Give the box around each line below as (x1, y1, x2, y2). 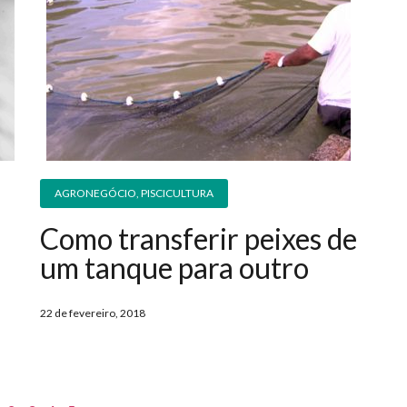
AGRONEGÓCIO (54, 186, 136, 201)
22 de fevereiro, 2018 (39, 306, 145, 321)
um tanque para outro (39, 250, 309, 286)
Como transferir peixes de (39, 221, 357, 257)
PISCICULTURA (140, 186, 213, 201)
